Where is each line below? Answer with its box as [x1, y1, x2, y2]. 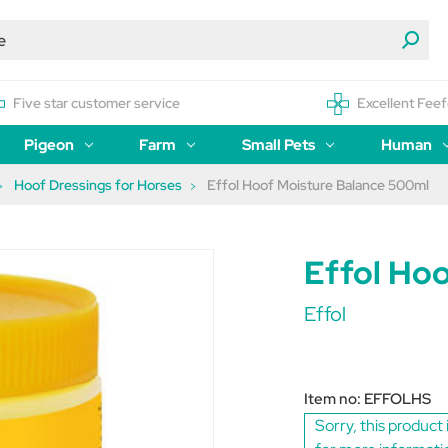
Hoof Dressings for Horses [14, 176, 182, 194]
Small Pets [242, 135, 316, 155]
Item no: [304, 388, 364, 409]
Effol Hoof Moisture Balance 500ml [207, 176, 429, 194]
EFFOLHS [364, 388, 431, 409]
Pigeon [23, 135, 74, 155]
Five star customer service [13, 94, 181, 112]
